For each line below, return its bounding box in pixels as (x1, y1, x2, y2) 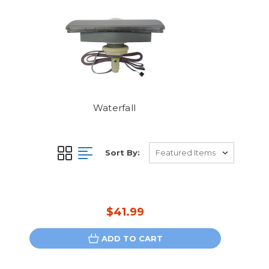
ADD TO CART (101, 234, 163, 243)
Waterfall (92, 102, 136, 113)
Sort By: (105, 148, 140, 157)
